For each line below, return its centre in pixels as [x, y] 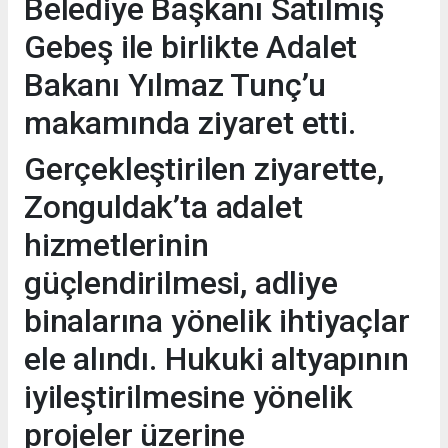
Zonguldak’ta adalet [163, 207]
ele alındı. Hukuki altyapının [216, 359]
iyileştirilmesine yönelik [189, 397]
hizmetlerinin [116, 245]
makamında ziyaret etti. [190, 123]
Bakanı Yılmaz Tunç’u [175, 85]
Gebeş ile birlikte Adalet [191, 47]
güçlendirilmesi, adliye [181, 283]
